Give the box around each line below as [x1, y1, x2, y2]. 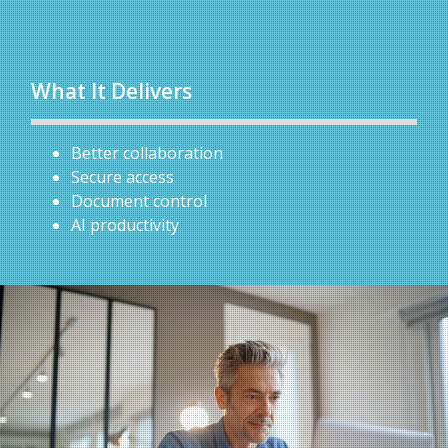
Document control [71, 189, 207, 212]
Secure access [71, 165, 174, 188]
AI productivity [71, 213, 179, 236]
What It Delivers [31, 76, 192, 105]
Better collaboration [71, 141, 223, 164]
